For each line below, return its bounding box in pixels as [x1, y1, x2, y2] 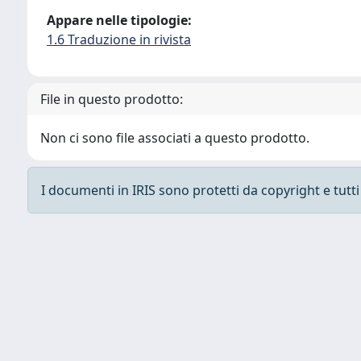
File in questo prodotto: [40, 90, 183, 108]
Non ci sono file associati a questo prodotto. [40, 129, 309, 147]
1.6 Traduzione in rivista [47, 31, 191, 48]
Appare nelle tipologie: [47, 11, 192, 29]
